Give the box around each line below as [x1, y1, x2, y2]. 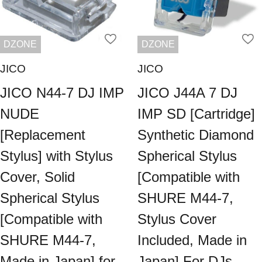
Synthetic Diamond [137, 127, 254, 143]
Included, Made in [137, 232, 247, 249]
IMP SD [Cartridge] [137, 106, 256, 122]
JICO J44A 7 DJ [137, 85, 238, 101]
